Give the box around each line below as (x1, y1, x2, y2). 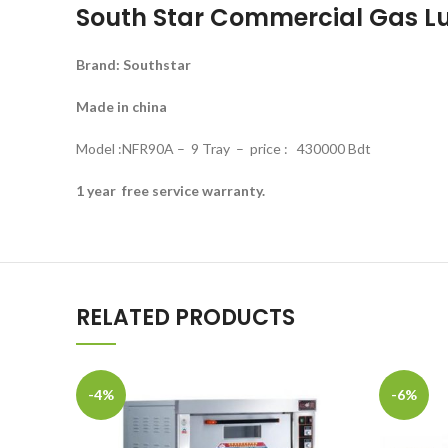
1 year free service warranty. (76, 182, 265, 199)
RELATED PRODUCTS (76, 302, 295, 333)
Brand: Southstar (76, 56, 191, 73)
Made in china (76, 98, 167, 115)
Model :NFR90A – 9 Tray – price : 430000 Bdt (76, 140, 371, 157)
